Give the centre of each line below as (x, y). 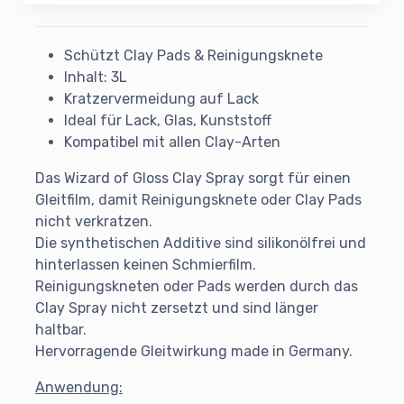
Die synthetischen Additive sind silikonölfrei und (201, 243)
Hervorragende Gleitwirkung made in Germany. (194, 352)
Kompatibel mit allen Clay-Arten (172, 142)
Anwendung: (79, 388)
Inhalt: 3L (96, 78)
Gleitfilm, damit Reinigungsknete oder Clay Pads (198, 200)
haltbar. (61, 330)
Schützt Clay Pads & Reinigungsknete (193, 56)
